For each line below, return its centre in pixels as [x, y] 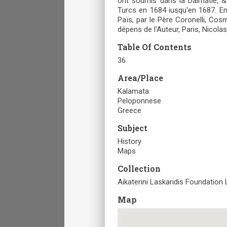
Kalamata [133, 91]
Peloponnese [139, 101]
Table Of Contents [155, 47]
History [129, 141]
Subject [133, 128]
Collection [139, 168]
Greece [129, 110]
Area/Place [140, 78]
